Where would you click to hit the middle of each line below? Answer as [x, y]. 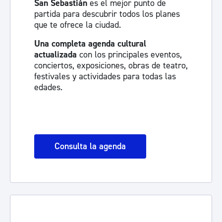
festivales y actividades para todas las [105, 77]
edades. [48, 87]
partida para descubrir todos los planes [107, 14]
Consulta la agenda [90, 146]
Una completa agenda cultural [90, 44]
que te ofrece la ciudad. [78, 25]
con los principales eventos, [131, 55]
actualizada [57, 55]
